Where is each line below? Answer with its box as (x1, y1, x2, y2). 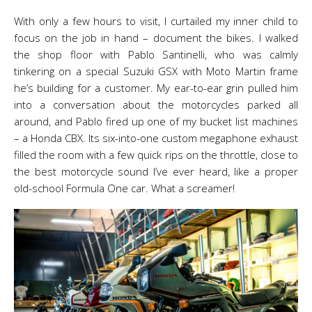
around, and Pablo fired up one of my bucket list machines (14, 114, 298, 128)
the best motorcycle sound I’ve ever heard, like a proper (14, 164, 298, 178)
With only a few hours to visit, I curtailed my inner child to (14, 14, 298, 28)
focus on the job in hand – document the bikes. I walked (14, 31, 298, 45)
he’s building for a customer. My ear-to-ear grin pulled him (14, 81, 298, 95)
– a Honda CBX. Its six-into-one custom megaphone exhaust (14, 131, 298, 145)
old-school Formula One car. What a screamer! (14, 181, 235, 195)
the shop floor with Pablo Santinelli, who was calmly (14, 47, 298, 61)
